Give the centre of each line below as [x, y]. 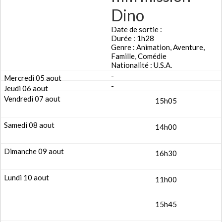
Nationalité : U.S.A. [141, 65]
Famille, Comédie [139, 56]
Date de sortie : [137, 29]
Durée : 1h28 [133, 38]
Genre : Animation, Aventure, [158, 47]
